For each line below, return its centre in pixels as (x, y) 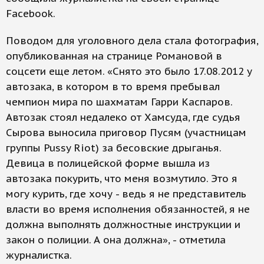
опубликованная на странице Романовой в (114, 56)
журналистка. (39, 255)
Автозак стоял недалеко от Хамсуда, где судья (123, 117)
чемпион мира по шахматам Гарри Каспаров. (119, 102)
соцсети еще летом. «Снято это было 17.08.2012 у (129, 71)
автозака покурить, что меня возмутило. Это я (122, 179)
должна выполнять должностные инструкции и (123, 225)
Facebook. (31, 14)
